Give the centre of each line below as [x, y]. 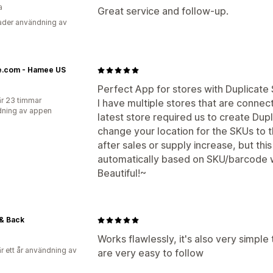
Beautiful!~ [122, 173]
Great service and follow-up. [163, 11]
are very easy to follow [151, 253]
